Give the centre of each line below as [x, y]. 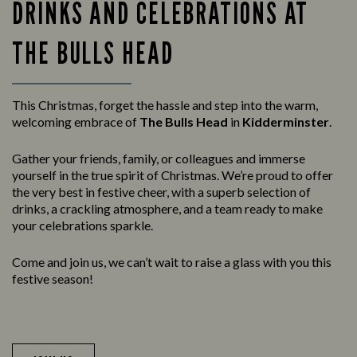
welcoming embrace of [76, 122]
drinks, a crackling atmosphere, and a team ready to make [167, 209]
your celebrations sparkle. [82, 226]
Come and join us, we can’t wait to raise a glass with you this [172, 262]
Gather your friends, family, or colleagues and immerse [159, 159]
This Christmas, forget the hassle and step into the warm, [165, 105]
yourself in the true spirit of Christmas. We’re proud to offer [173, 175]
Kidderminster [286, 122]
